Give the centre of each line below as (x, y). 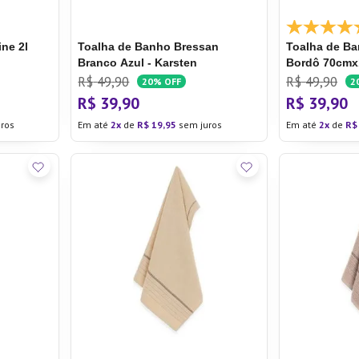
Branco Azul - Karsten (138, 63)
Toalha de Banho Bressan (149, 46)
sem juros (200, 125)
